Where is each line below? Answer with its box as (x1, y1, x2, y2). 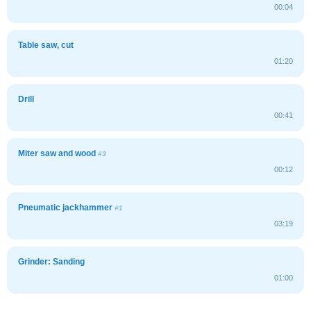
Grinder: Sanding (18, 256, 85, 267)
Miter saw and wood (18, 148, 98, 158)
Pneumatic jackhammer (18, 202, 115, 212)
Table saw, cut (18, 40, 74, 50)
